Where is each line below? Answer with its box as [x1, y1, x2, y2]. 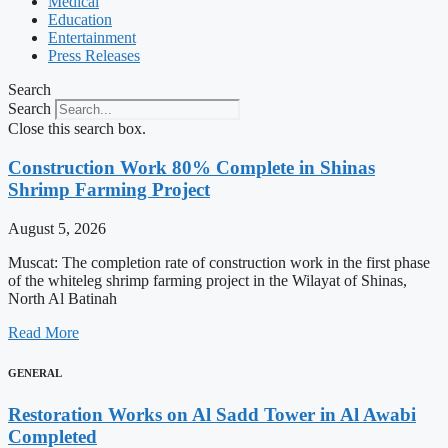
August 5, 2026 [8, 219, 106, 237]
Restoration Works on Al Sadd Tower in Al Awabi [8, 403, 416, 425]
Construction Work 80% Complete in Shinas [8, 156, 375, 178]
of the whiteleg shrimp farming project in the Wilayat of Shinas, [8, 271, 407, 289]
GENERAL [8, 366, 62, 379]
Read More [8, 323, 79, 341]
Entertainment [48, 29, 136, 47]
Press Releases [48, 47, 140, 65]
